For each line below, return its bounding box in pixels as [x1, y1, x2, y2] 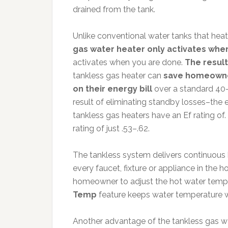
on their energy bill [73, 84, 152, 94]
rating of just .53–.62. [73, 124, 150, 133]
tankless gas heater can [73, 71, 163, 80]
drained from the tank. [73, 5, 155, 14]
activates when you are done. [73, 58, 185, 67]
